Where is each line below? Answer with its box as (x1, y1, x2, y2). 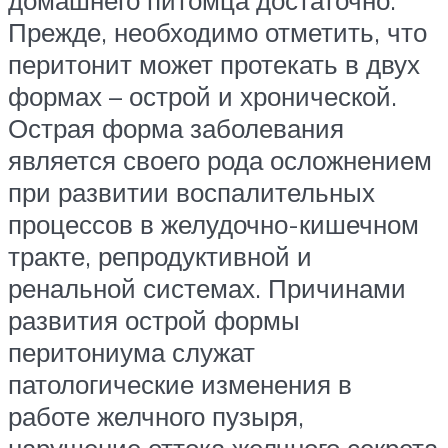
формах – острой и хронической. (8, 80, 397, 113)
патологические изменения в (8, 368, 352, 401)
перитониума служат (8, 336, 255, 369)
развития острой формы (8, 304, 300, 337)
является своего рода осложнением (8, 144, 432, 177)
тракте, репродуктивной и (8, 240, 312, 273)
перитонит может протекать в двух (8, 48, 420, 81)
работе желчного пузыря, (8, 400, 304, 433)
